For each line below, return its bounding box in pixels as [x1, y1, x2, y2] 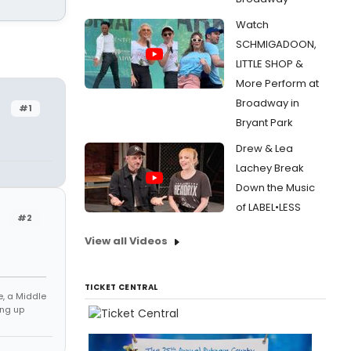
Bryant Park [236, 115, 293, 130]
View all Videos [85, 233, 168, 248]
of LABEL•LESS [236, 200, 301, 215]
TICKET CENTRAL [85, 281, 158, 293]
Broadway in [236, 96, 299, 110]
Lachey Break [236, 161, 304, 175]
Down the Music [236, 180, 315, 195]
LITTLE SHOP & [236, 56, 303, 71]
